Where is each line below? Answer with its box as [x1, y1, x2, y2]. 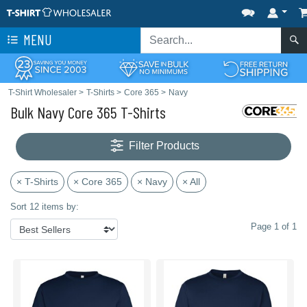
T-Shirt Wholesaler [8, 88, 77, 97]
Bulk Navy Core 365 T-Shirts [10, 102, 166, 122]
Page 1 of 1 [251, 221, 297, 232]
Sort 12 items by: [10, 201, 79, 212]
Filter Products [129, 140, 200, 152]
